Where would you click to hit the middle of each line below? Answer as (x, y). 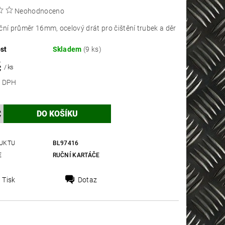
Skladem (68, 49)
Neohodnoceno (39, 11)
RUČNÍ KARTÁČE (76, 155)
